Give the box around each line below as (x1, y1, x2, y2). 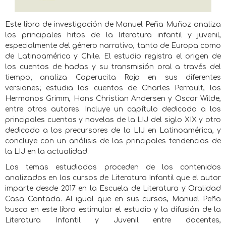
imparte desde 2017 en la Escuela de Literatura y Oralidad (5, 185, 221, 193)
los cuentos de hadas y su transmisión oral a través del (5, 63, 221, 71)
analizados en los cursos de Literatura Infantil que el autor (5, 174, 221, 182)
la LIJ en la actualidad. (5, 148, 89, 156)
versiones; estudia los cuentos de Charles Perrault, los (5, 84, 221, 92)
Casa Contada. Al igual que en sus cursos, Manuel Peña (5, 195, 221, 203)
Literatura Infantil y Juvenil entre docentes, (5, 216, 221, 224)
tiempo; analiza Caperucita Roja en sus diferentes (5, 74, 221, 82)
